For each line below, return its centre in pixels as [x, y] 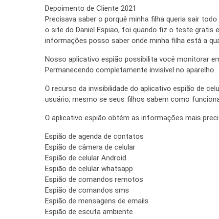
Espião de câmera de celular [90, 147]
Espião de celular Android [86, 158]
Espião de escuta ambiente [89, 211]
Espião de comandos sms [87, 190]
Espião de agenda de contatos [94, 136]
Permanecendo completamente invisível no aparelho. [130, 70]
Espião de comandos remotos [94, 179]
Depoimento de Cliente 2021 [91, 8]
